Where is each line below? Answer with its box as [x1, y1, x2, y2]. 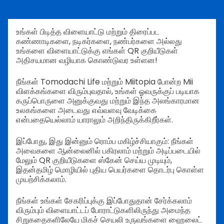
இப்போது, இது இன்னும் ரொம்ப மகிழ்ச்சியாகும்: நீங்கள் [16, 135, 193, 147]
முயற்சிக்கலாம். [16, 173, 66, 185]
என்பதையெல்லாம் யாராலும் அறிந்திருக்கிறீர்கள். [16, 114, 173, 125]
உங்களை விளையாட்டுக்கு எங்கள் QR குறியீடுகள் [16, 45, 178, 56]
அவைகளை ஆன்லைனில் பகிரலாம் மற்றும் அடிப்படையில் [16, 145, 200, 156]
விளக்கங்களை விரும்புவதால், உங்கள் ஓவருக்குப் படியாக [16, 85, 199, 97]
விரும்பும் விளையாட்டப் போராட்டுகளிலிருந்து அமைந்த [16, 204, 190, 216]
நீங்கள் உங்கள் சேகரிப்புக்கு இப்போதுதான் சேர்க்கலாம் [16, 195, 192, 206]
